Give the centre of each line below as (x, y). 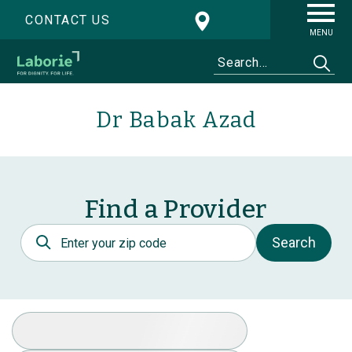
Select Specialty (62, 320)
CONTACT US (68, 20)
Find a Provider (176, 209)
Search (294, 243)
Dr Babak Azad (176, 120)
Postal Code (59, 232)
